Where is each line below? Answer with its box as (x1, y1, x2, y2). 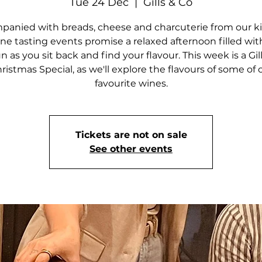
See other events (89, 143, 173, 154)
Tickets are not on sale (75, 129, 187, 140)
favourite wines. (94, 78, 168, 89)
